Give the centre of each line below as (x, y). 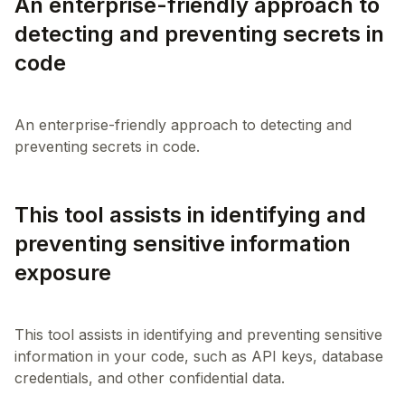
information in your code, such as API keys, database (199, 356)
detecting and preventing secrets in (199, 34)
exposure (63, 273)
